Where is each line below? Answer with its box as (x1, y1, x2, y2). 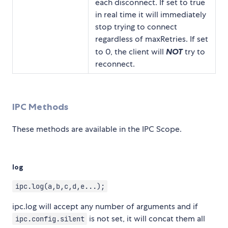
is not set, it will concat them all (87, 213, 206, 224)
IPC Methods (12, 101, 68, 112)
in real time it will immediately (95, 9, 206, 20)
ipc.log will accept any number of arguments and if (12, 201, 198, 212)
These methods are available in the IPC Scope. (12, 124, 182, 135)
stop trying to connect (95, 21, 177, 32)
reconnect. (95, 58, 135, 69)
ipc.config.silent (15, 214, 84, 224)
